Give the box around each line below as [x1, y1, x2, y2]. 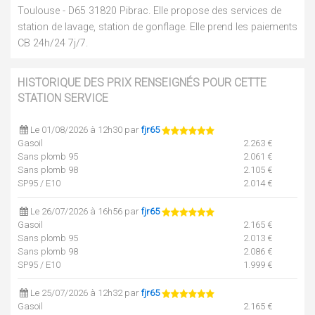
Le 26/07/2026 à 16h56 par [30, 206, 142, 217]
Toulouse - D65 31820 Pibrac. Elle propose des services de [18, 5, 281, 17]
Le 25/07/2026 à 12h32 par [30, 288, 142, 298]
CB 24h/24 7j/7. [18, 37, 88, 49]
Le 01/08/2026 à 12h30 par [30, 124, 142, 135]
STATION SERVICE [18, 91, 108, 105]
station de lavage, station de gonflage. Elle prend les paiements [18, 21, 297, 33]
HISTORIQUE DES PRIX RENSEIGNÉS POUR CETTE [18, 76, 266, 89]
